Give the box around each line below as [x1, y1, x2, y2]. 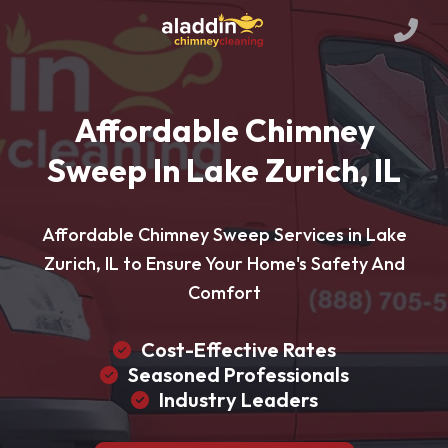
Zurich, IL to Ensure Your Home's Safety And [43, 252, 405, 275]
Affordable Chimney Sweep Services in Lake [41, 223, 407, 246]
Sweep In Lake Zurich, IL [47, 150, 401, 190]
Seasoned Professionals [127, 362, 349, 387]
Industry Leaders [158, 387, 318, 412]
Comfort [187, 281, 261, 304]
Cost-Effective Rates [140, 337, 336, 362]
